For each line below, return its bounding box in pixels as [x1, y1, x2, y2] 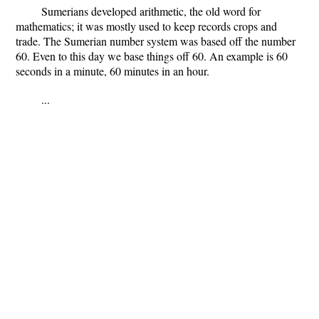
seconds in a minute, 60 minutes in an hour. [16, 63, 209, 78]
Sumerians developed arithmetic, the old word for [41, 4, 261, 19]
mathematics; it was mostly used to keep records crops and [16, 19, 277, 33]
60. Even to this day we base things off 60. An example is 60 [16, 48, 288, 63]
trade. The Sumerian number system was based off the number [16, 33, 296, 48]
